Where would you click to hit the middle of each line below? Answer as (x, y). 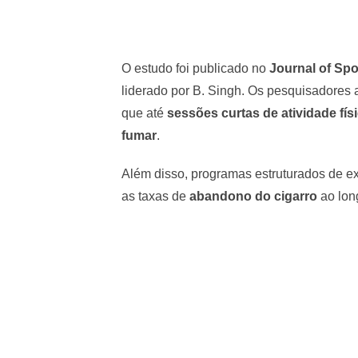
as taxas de (155, 196)
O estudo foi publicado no (195, 68)
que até (144, 113)
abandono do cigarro (253, 196)
